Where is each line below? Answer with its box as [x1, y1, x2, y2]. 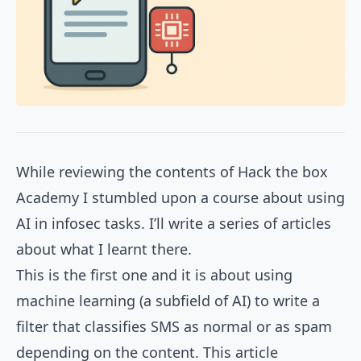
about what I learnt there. [16, 239, 192, 259]
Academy [16, 188, 79, 208]
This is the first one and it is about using [16, 265, 293, 285]
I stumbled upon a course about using [79, 188, 345, 208]
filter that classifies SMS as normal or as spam [16, 317, 332, 337]
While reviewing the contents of [16, 162, 238, 182]
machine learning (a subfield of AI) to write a [16, 291, 320, 311]
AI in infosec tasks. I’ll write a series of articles [16, 214, 331, 234]
